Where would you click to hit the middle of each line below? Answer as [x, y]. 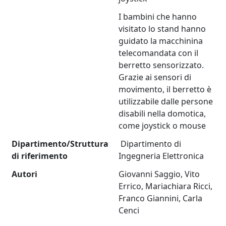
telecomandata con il [159, 53]
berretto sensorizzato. [161, 65]
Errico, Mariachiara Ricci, [166, 186]
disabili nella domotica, [162, 114]
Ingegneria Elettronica [161, 156]
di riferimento [40, 156]
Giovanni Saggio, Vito [159, 174]
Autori [25, 174]
